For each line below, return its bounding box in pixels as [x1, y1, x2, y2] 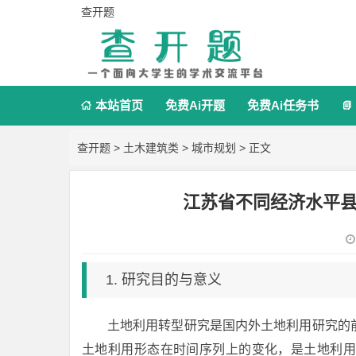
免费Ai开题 [165, 99, 225, 112]
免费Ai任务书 [247, 99, 319, 112]
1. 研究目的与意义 [106, 272, 222, 288]
